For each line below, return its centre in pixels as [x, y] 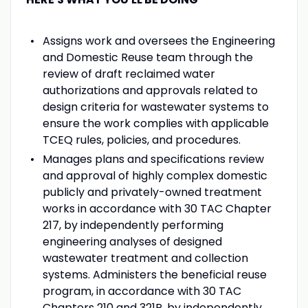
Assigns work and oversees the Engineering [158, 41]
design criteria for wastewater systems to [155, 107]
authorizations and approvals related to [150, 90]
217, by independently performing [133, 225]
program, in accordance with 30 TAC [142, 291]
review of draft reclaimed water [129, 74]
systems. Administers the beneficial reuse [154, 274]
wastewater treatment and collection [145, 258]
